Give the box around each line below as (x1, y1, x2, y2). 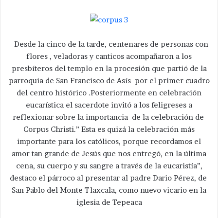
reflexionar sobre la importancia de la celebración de (12, 112, 206, 122)
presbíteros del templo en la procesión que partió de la (11, 64, 207, 73)
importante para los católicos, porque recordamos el (17, 137, 201, 146)
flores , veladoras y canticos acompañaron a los (26, 52, 192, 61)
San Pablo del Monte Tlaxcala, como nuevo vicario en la (12, 185, 206, 195)
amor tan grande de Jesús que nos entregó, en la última (12, 149, 206, 159)
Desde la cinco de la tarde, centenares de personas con (10, 39, 208, 49)
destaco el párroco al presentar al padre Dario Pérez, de (9, 173, 209, 183)
